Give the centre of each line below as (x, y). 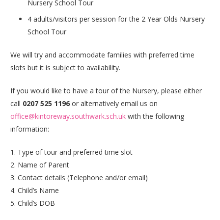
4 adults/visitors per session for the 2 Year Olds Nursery (116, 19)
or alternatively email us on (114, 103)
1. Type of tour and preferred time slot (71, 152)
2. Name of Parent (40, 165)
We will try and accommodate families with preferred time (102, 55)
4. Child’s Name (35, 190)
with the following (155, 116)
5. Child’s (25, 203)
